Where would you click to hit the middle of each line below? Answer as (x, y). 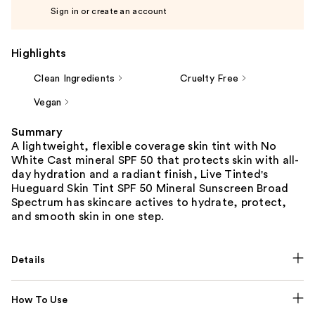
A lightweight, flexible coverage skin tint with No (144, 146)
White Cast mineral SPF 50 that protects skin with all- (155, 160)
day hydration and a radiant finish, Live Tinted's (140, 174)
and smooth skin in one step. (88, 216)
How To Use (40, 300)
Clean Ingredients (75, 78)
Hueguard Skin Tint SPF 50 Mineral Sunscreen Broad (150, 188)
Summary (37, 132)
